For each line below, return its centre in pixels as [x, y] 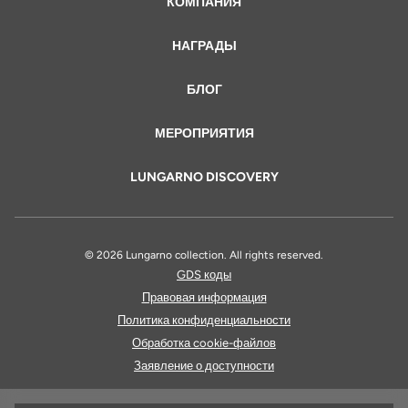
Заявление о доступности [204, 365]
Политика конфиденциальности [204, 320]
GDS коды [204, 274]
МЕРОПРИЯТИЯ [204, 133]
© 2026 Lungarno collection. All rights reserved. [204, 255]
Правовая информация [204, 297]
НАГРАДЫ [204, 46]
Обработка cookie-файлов [204, 342]
